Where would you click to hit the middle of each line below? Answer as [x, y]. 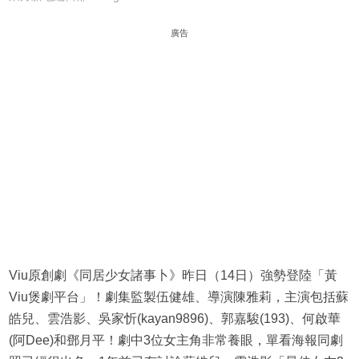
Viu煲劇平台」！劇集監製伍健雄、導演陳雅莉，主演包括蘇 [178, 297]
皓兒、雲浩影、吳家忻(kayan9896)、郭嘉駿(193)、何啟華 [174, 319]
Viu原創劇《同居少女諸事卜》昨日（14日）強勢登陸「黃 [173, 276]
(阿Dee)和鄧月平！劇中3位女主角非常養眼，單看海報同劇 [175, 341]
